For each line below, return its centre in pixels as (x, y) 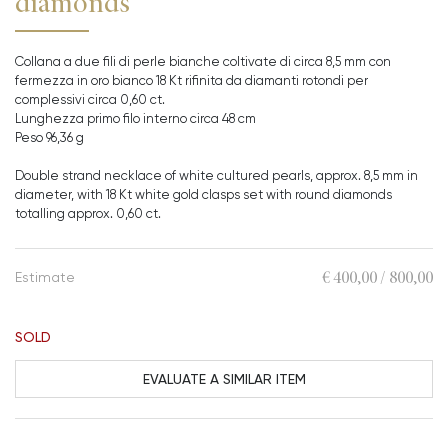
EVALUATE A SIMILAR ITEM (224, 378)
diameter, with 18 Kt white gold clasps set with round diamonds (203, 194)
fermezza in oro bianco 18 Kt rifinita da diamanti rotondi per (191, 80)
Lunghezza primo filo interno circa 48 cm (137, 118)
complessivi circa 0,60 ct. (90, 99)
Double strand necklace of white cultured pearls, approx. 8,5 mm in (216, 175)
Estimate (45, 277)
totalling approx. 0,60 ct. (88, 213)
